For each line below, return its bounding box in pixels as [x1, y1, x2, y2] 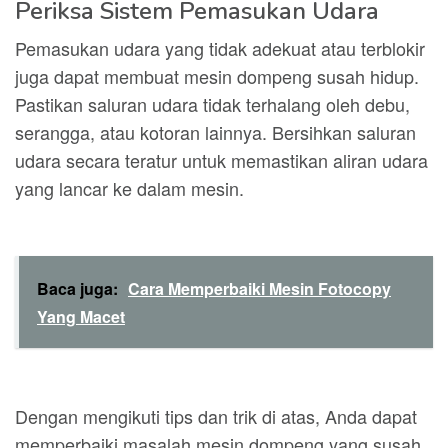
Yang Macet [37, 305, 125, 328]
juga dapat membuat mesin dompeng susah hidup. [15, 63, 419, 89]
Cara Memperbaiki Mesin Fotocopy [128, 277, 391, 300]
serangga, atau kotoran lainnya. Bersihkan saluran [15, 119, 416, 145]
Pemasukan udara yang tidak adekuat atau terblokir [15, 35, 425, 61]
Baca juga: [37, 277, 118, 300]
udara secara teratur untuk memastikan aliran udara [15, 147, 428, 173]
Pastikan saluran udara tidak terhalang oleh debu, [15, 91, 410, 117]
